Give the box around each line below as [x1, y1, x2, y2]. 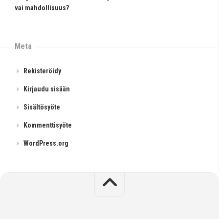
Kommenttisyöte [23, 121, 72, 130]
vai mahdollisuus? [15, 4, 69, 12]
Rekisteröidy [23, 67, 61, 75]
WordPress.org [23, 139, 68, 148]
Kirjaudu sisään [23, 85, 70, 93]
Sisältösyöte [23, 103, 60, 111]
